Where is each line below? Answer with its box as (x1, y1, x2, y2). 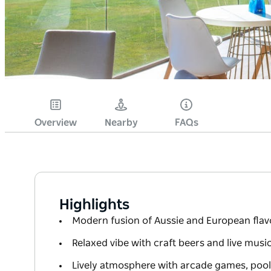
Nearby (104, 118, 138, 128)
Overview (34, 118, 77, 128)
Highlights (59, 198, 129, 213)
